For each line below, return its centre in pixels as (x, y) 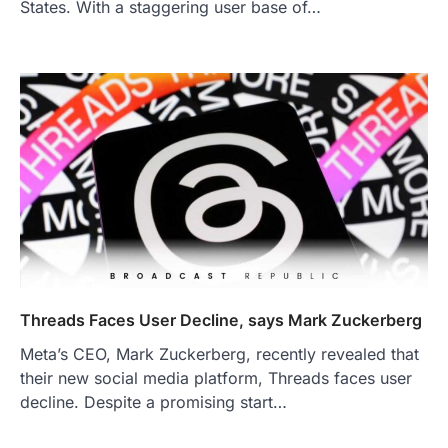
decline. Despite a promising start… (153, 401)
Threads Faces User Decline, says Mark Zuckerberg (221, 319)
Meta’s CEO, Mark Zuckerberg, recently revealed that (219, 353)
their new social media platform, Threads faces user (216, 377)
